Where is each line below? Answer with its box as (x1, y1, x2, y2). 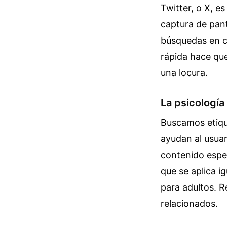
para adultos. (161, 182, 219, 193)
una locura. (161, 67, 208, 79)
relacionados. (161, 198, 218, 209)
